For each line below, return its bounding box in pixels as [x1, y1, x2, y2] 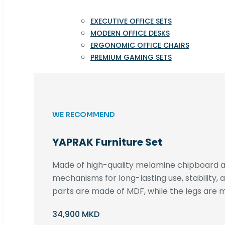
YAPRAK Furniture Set [52, 135, 162, 149]
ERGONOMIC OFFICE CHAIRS [90, 40, 189, 51]
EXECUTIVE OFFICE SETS [90, 16, 172, 27]
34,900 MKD [52, 208, 99, 220]
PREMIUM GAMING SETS [90, 52, 172, 63]
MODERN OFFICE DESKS [90, 28, 170, 39]
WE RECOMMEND [52, 110, 115, 120]
